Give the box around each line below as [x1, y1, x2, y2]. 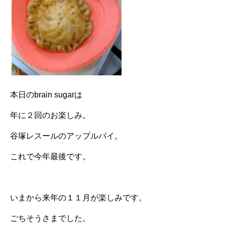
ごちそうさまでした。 [10, 214, 90, 223]
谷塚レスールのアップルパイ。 [10, 132, 123, 141]
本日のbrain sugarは [10, 90, 82, 99]
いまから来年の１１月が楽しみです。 [10, 193, 147, 202]
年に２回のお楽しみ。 [10, 111, 90, 120]
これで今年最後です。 [10, 152, 90, 161]
